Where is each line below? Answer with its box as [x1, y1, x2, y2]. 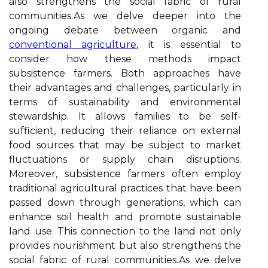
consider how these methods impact [9, 53, 241, 65]
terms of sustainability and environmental [9, 96, 241, 108]
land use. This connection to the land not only [9, 226, 241, 237]
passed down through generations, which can [9, 197, 241, 208]
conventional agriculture [9, 39, 137, 50]
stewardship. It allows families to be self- [9, 111, 241, 122]
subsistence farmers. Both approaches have [9, 68, 241, 79]
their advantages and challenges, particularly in [9, 82, 241, 93]
